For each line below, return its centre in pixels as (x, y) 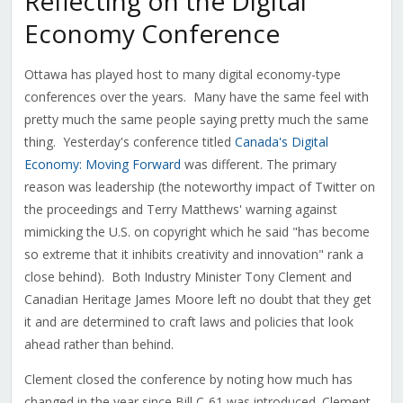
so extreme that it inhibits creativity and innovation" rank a (193, 255)
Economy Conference (152, 34)
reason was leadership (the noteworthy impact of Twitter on (199, 187)
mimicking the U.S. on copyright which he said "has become (197, 232)
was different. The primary (258, 165)
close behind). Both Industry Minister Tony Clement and (188, 277)
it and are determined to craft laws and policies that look (188, 322)
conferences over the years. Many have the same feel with (196, 97)
